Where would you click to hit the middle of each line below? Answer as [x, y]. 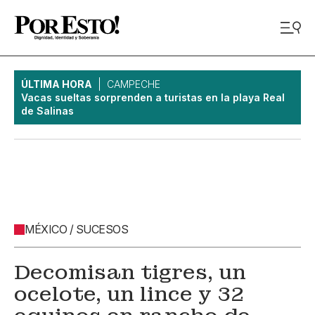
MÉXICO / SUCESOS [76, 229]
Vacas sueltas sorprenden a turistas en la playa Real [153, 97]
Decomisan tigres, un [130, 272]
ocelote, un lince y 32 [129, 294]
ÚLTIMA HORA [57, 84]
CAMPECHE [134, 84]
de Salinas [47, 111]
